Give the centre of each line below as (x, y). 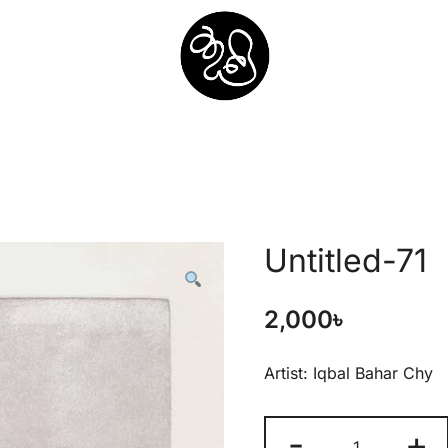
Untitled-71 (345, 260)
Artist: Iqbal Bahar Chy (348, 373)
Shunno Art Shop (255, 127)
